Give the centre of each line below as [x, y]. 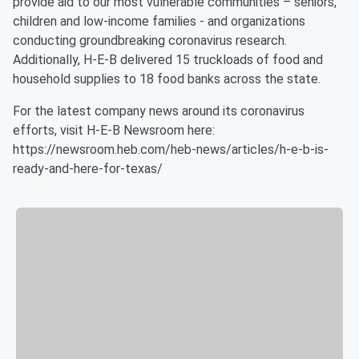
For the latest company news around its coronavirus [159, 111]
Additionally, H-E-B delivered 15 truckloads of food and [168, 60]
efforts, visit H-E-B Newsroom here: [114, 130]
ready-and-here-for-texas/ [88, 169]
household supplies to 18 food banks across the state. [167, 79]
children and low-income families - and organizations [159, 21]
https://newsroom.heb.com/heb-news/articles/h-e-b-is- [171, 149]
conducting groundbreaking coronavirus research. [150, 40]
